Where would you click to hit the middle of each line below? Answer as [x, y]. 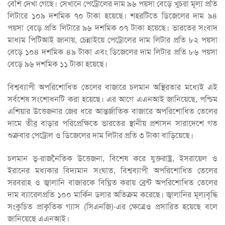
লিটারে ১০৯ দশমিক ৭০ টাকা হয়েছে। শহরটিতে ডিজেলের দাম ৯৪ [113, 16]
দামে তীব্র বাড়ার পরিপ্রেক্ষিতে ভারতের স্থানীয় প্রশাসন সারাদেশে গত [113, 123]
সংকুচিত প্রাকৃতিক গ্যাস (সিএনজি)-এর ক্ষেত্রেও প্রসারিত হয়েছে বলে [113, 207]
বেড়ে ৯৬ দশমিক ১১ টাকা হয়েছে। [58, 64]
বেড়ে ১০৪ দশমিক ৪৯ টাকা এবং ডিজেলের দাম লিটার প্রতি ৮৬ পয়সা [113, 52]
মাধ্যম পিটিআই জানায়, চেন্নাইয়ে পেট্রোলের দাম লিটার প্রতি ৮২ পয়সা [113, 40]
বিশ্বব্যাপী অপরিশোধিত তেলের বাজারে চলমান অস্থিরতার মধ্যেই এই [113, 87]
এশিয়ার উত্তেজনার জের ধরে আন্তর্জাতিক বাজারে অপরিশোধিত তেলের [113, 111]
